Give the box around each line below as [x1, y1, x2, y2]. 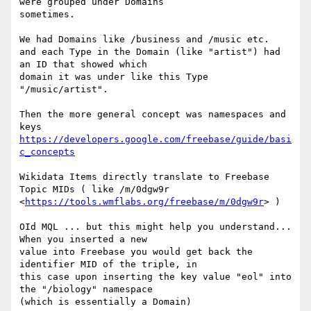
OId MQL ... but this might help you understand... [19, 221, 292, 233]
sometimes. [19, 9, 75, 20]
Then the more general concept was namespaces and [19, 109, 286, 120]
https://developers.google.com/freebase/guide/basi [19, 134, 292, 145]
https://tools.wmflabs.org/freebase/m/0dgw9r [25, 196, 264, 208]
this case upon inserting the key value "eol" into [19, 271, 292, 283]
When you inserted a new [19, 234, 147, 245]
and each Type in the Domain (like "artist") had [19, 47, 280, 58]
